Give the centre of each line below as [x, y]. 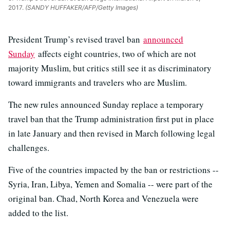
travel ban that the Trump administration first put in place [111, 119]
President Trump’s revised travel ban [76, 39]
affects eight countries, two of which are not [116, 53]
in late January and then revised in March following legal [112, 133]
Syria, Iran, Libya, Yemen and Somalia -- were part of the [110, 184]
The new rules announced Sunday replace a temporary [106, 104]
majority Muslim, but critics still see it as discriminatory [110, 68]
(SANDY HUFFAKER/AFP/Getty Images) [81, 7]
